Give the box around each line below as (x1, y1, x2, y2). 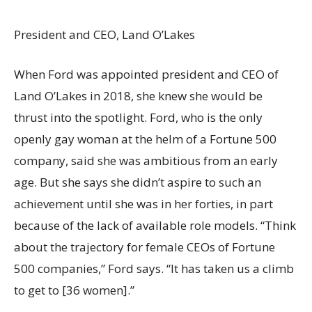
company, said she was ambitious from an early (14, 153, 278, 169)
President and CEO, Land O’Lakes (14, 26, 195, 42)
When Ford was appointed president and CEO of (14, 66, 279, 82)
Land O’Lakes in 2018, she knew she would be (14, 88, 263, 104)
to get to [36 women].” (14, 282, 134, 298)
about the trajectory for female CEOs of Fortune (14, 239, 275, 255)
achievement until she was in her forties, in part (14, 196, 273, 212)
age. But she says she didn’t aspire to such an (14, 174, 261, 190)
